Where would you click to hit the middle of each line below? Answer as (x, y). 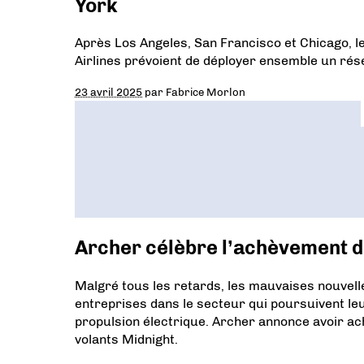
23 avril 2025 (108, 92)
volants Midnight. (126, 340)
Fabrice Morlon (206, 92)
